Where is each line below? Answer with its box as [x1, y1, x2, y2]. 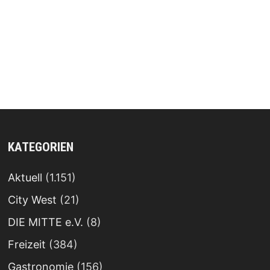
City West [7, 193, 57, 206]
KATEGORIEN [7, 139, 74, 154]
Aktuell [7, 171, 42, 184]
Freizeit [7, 237, 46, 251]
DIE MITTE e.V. [7, 215, 83, 228]
